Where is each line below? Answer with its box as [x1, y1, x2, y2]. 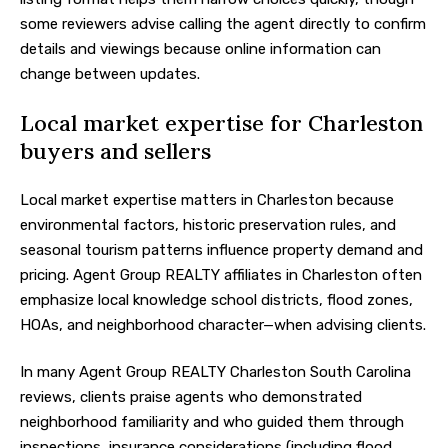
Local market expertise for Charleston [20, 109, 423, 138]
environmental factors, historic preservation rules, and [20, 215, 396, 234]
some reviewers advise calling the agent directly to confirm [20, 14, 426, 33]
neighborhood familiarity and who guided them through [20, 413, 404, 432]
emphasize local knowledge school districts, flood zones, [20, 290, 413, 309]
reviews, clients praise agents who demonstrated [20, 388, 362, 407]
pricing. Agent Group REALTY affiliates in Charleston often [20, 265, 422, 284]
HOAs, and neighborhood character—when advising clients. [20, 315, 426, 334]
